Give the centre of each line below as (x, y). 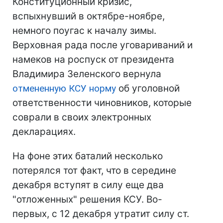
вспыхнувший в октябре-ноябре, (89, 16)
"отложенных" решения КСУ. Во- (87, 200)
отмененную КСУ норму (64, 89)
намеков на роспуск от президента (93, 60)
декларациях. (44, 132)
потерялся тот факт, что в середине (94, 171)
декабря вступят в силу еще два (88, 185)
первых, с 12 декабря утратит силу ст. (101, 214)
